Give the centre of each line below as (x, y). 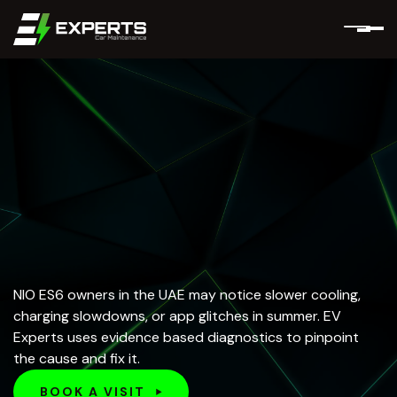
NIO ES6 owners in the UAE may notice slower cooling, (187, 294)
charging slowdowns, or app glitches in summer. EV (177, 315)
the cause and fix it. (77, 358)
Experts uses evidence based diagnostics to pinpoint (186, 337)
